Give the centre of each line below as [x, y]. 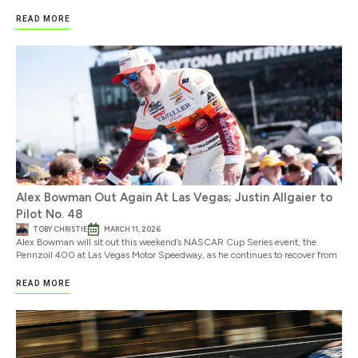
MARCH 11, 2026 [132, 229]
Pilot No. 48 [49, 214]
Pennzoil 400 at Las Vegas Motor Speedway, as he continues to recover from [177, 255]
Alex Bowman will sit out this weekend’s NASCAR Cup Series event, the [166, 242]
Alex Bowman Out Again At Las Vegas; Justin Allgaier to [174, 197]
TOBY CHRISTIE [60, 229]
